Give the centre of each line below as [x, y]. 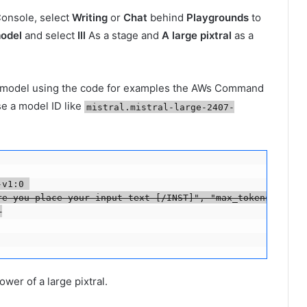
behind [167, 18]
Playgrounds [218, 18]
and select [50, 36]
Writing [90, 18]
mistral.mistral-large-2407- [161, 107]
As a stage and [124, 36]
